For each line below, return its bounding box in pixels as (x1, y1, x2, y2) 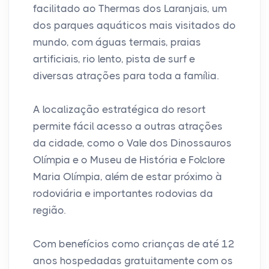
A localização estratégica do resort (33, 103, 206, 115)
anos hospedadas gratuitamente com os (33, 254, 233, 267)
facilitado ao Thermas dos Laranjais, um (33, 2, 227, 14)
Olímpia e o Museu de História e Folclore (33, 153, 225, 166)
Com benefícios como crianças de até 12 (33, 237, 235, 250)
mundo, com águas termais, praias (33, 35, 201, 48)
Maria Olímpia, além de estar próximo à (33, 170, 222, 183)
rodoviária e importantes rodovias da (33, 187, 213, 199)
